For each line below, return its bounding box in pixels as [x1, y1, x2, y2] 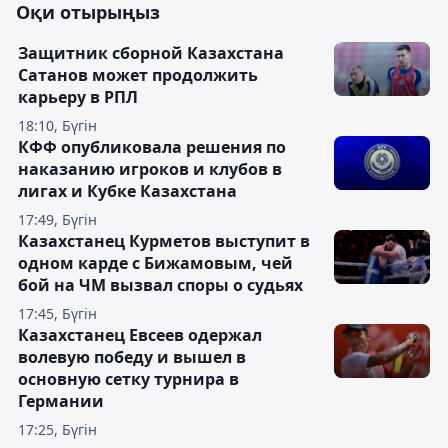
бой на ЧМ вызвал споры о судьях [18, 274, 303, 297]
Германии [18, 390, 104, 413]
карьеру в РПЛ [18, 86, 138, 109]
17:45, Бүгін [18, 304, 97, 324]
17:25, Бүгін [18, 420, 97, 440]
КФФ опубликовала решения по [18, 136, 286, 159]
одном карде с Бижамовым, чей [18, 252, 293, 275]
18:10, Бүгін [18, 116, 97, 136]
